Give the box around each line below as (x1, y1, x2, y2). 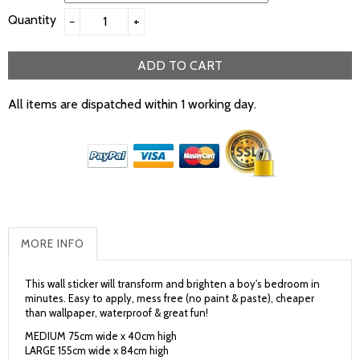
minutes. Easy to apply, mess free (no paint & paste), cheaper (25, 292, 314, 305)
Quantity (8, 12, 56, 27)
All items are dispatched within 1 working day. (8, 96, 256, 112)
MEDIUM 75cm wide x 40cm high (25, 329, 177, 342)
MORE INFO (21, 236, 84, 251)
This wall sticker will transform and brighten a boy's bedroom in (25, 277, 320, 290)
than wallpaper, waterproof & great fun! (25, 306, 208, 319)
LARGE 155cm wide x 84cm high (25, 344, 169, 357)
